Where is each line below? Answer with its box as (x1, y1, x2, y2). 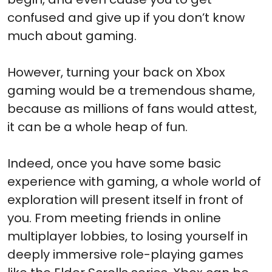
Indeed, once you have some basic (7, 155, 221, 172)
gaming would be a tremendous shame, (7, 82, 255, 99)
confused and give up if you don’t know (7, 9, 245, 26)
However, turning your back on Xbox (7, 64, 225, 81)
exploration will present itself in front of (7, 191, 243, 208)
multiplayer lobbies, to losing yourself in (7, 228, 248, 245)
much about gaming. (7, 27, 137, 44)
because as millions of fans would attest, (7, 100, 257, 117)
